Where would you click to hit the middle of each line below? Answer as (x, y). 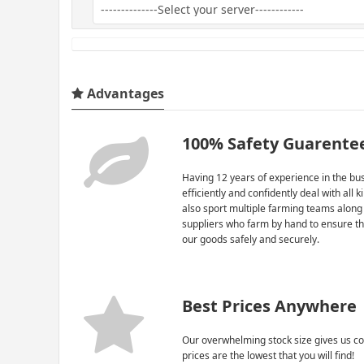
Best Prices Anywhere (270, 305)
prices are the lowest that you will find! (269, 355)
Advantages (124, 93)
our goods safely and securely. (251, 239)
